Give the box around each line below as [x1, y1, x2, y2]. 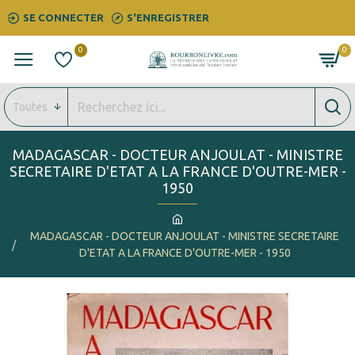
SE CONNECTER [23, 12, 104, 23]
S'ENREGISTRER [127, 12, 209, 23]
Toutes [13, 100, 48, 113]
